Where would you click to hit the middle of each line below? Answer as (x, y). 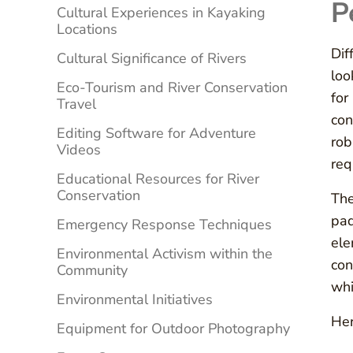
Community (92, 271)
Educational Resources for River (158, 179)
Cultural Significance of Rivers (152, 59)
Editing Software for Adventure (156, 134)
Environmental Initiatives (135, 300)
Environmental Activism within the (165, 254)
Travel (76, 104)
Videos (79, 150)
